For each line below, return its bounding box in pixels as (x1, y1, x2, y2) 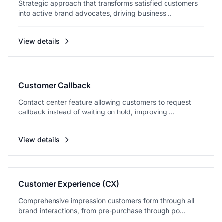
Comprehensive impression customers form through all (18, 196, 194, 205)
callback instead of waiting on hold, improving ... (18, 108, 175, 116)
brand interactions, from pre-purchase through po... (18, 206, 186, 215)
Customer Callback (18, 80, 91, 90)
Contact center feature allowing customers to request (18, 98, 191, 106)
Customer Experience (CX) (18, 179, 119, 189)
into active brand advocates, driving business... (18, 9, 172, 17)
